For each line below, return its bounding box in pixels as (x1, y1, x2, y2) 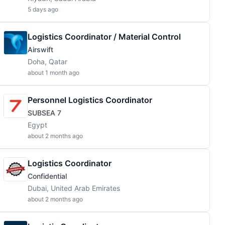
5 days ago (28, 6, 58, 13)
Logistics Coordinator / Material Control (28, 32, 181, 42)
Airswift (28, 45, 53, 54)
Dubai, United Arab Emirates (28, 184, 120, 192)
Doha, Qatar (28, 57, 67, 66)
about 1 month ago (28, 69, 79, 76)
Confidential (28, 172, 67, 180)
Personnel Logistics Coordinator (28, 95, 152, 105)
